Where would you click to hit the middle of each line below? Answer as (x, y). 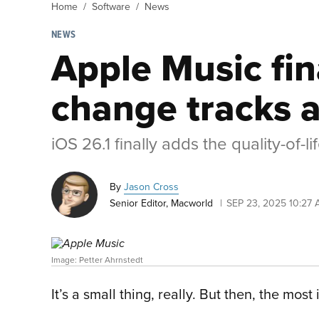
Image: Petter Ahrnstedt (97, 259)
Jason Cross (151, 187)
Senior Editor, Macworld (161, 203)
